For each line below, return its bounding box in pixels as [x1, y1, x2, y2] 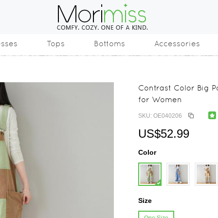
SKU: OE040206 [138, 112, 182, 119]
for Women [138, 95, 182, 104]
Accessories [154, 39, 200, 48]
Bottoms [94, 39, 125, 48]
